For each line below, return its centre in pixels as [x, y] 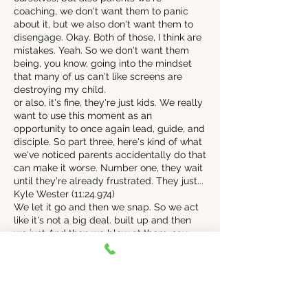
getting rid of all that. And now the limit [102, 298]
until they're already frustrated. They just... [109, 181]
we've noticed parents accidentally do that [110, 155]
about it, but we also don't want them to [103, 24]
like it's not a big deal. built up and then [102, 220]
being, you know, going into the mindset [103, 63]
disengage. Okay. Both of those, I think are [108, 37]
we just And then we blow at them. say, [101, 233]
